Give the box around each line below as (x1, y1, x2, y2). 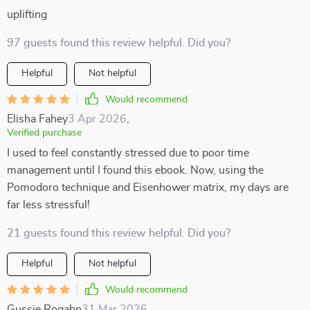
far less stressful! (7, 199, 90, 210)
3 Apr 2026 (68, 113, 127, 125)
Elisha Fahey (7, 113, 68, 125)
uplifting (7, 9, 47, 20)
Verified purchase (7, 128, 82, 138)
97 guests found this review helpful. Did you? (7, 37, 230, 48)
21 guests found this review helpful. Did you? (7, 228, 230, 239)
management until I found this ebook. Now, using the (7, 165, 264, 176)
